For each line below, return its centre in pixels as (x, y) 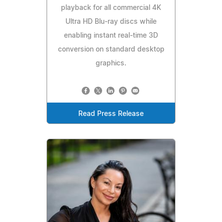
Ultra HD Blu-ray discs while (111, 22)
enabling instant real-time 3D (111, 35)
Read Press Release (111, 114)
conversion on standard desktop (111, 49)
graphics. (111, 63)
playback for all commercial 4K (111, 8)
